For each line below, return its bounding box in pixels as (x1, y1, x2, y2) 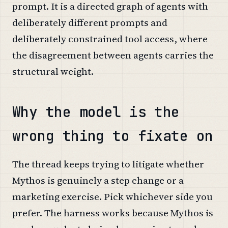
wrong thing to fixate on (12, 126, 213, 145)
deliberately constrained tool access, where (12, 32, 208, 45)
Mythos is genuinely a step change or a (12, 173, 184, 187)
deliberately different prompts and (12, 15, 167, 29)
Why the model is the (12, 102, 180, 121)
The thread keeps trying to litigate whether (12, 157, 204, 170)
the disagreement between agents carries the (12, 48, 214, 62)
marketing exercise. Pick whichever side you (12, 189, 213, 203)
